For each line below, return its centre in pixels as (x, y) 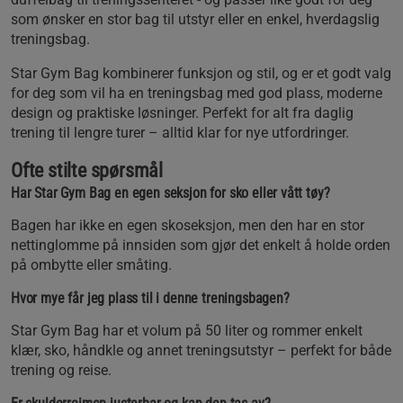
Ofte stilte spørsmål (87, 170)
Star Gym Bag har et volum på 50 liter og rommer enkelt (187, 330)
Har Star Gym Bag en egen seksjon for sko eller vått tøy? (170, 193)
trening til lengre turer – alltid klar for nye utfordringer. (180, 132)
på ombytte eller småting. (91, 264)
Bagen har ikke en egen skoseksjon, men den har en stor (188, 225)
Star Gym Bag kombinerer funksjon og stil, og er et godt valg (201, 73)
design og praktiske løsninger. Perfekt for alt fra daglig (182, 112)
